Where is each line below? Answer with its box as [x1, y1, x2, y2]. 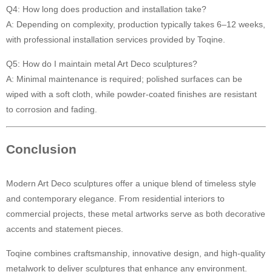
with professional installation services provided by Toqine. [6, 35, 225, 44]
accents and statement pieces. [6, 224, 123, 234]
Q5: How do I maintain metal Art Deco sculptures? [6, 59, 197, 69]
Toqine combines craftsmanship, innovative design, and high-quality [6, 248, 265, 258]
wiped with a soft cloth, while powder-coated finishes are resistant [6, 89, 257, 99]
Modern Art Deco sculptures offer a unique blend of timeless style [6, 178, 256, 188]
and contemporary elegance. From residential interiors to [6, 194, 225, 203]
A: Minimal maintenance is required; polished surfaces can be [6, 74, 242, 84]
